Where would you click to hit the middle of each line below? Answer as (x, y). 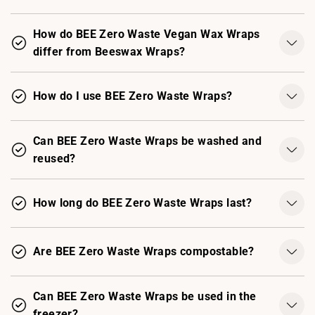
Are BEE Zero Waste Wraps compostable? (144, 251)
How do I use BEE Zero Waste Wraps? (133, 96)
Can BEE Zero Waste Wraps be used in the (145, 296)
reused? (54, 158)
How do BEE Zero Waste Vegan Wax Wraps (147, 34)
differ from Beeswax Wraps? (109, 51)
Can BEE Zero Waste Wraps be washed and (148, 141)
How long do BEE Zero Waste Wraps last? (143, 203)
